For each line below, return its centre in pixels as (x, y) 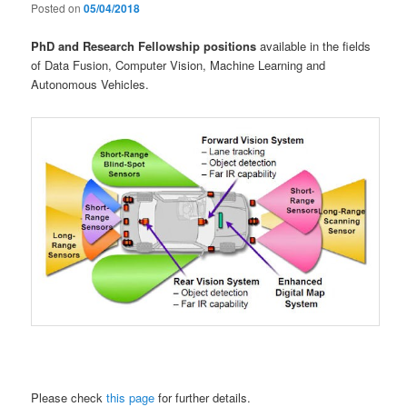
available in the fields (314, 45)
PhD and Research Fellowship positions (144, 45)
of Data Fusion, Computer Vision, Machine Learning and (179, 65)
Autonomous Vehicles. (90, 84)
